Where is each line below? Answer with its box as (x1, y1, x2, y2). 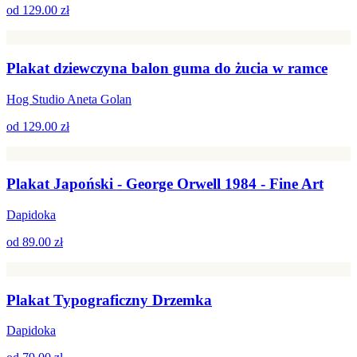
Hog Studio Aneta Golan (6, 92, 131, 106)
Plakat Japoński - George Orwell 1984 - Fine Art (6, 175, 324, 193)
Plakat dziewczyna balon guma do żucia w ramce (6, 59, 328, 76)
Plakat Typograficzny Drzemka (6, 291, 212, 308)
